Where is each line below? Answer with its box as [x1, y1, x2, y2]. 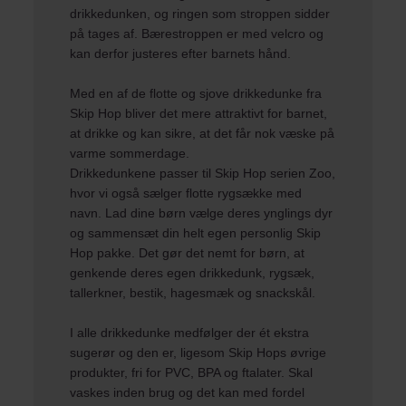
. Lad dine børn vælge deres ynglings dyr [98, 206, 333, 220]
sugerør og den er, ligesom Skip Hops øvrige [70, 345, 327, 360]
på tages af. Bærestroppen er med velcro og [70, 26, 324, 41]
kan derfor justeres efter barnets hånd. [70, 46, 292, 61]
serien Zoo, [266, 166, 336, 180]
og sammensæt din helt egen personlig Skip [70, 226, 322, 240]
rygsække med [217, 186, 303, 200]
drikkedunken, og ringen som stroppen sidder [70, 6, 331, 21]
